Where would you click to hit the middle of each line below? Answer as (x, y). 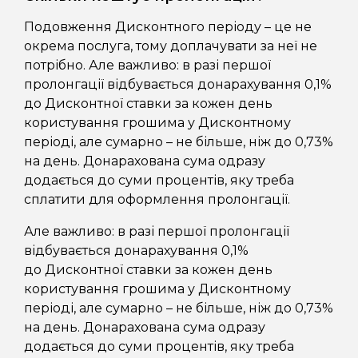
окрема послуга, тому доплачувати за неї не (171, 46)
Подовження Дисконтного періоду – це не (168, 27)
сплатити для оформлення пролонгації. (157, 200)
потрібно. (55, 66)
